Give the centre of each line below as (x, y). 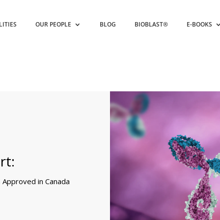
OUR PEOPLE (54, 24)
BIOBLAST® (151, 24)
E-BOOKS (200, 24)
